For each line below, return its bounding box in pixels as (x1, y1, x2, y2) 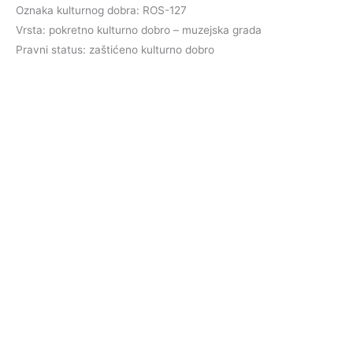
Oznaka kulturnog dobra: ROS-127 (16, 3, 187, 17)
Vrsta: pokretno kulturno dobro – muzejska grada (16, 23, 262, 36)
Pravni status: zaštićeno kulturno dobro (16, 43, 214, 56)
